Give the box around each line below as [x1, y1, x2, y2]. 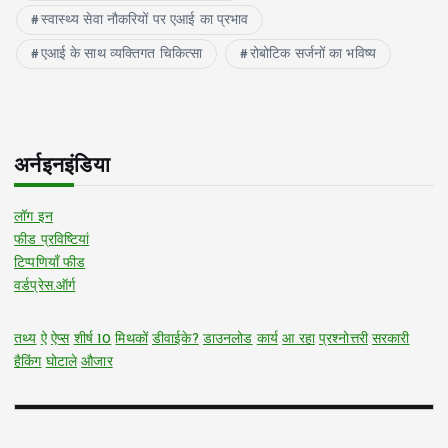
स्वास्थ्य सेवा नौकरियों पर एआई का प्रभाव [40, 13, 249, 29]
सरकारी [372, 332, 410, 348]
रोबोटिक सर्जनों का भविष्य [249, 47, 376, 63]
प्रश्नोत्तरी [318, 332, 368, 348]
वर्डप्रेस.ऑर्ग [14, 279, 76, 295]
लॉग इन [14, 210, 53, 226]
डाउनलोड [202, 332, 253, 348]
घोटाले [45, 355, 78, 371]
